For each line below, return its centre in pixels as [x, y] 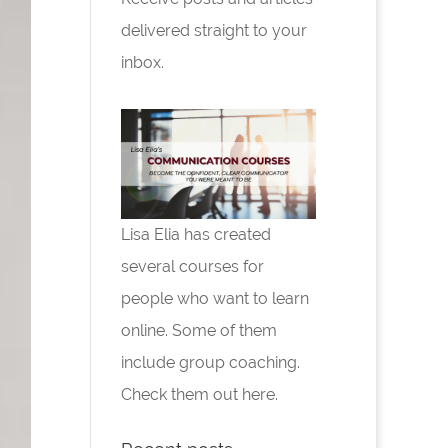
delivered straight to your [213, 30]
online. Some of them [198, 330]
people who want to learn [214, 298]
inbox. [142, 62]
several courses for [192, 266]
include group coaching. [210, 362]
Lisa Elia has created [195, 234]
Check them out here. [199, 394]
